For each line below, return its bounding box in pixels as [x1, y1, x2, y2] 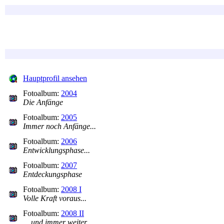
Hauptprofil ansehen [23, 74, 87, 82]
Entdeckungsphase [23, 170, 82, 178]
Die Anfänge [23, 98, 63, 106]
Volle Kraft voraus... [23, 194, 86, 202]
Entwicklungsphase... [23, 146, 90, 154]
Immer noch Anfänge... [23, 122, 96, 130]
